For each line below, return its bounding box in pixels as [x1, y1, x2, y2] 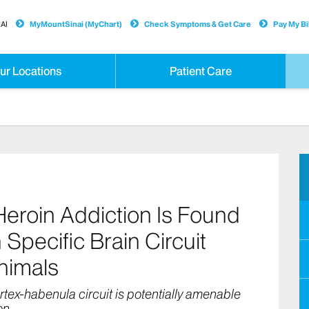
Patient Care [170, 64, 232, 78]
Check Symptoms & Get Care [143, 19, 251, 29]
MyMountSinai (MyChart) [29, 19, 122, 29]
